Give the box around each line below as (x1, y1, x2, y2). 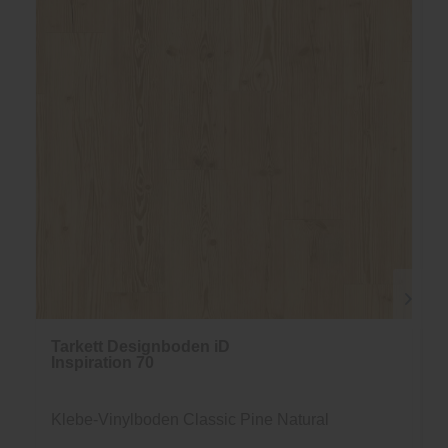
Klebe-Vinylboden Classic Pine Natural (51, 410, 329, 428)
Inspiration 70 (51, 353, 154, 371)
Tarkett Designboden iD (51, 337, 230, 355)
